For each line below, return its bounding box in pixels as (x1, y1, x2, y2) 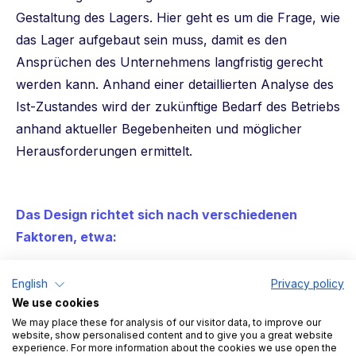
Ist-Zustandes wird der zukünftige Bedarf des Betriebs (16, 99, 340, 115)
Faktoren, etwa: (16, 229, 117, 246)
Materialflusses (41, 321, 140, 338)
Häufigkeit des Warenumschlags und (41, 299, 261, 315)
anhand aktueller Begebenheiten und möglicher (16, 121, 302, 137)
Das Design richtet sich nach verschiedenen (16, 207, 297, 223)
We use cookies (12, 296, 99, 309)
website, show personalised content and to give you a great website (12, 328, 333, 341)
